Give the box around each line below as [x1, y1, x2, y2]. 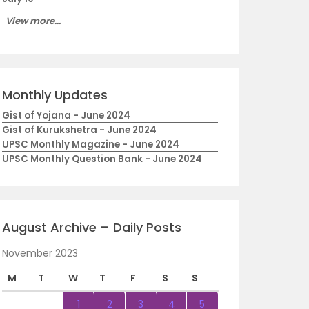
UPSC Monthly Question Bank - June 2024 [1, 152, 202, 166]
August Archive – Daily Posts [1, 219, 181, 236]
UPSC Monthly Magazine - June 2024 [1, 138, 179, 151]
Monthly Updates [1, 86, 108, 103]
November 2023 [1, 246, 78, 260]
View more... [5, 14, 61, 28]
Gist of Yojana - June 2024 [1, 109, 130, 122]
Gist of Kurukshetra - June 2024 [1, 123, 157, 137]
